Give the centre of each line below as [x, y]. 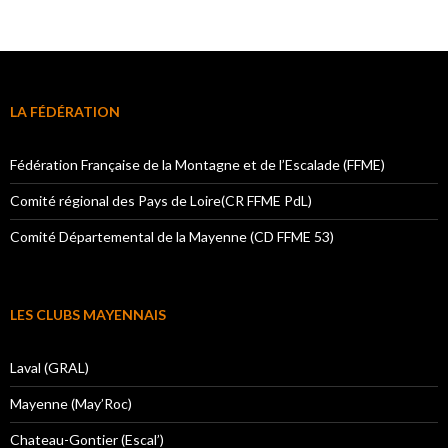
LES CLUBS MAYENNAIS [88, 315]
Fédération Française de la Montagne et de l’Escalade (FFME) [197, 165]
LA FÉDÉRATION [65, 112]
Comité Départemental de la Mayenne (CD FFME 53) [172, 237]
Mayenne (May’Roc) [71, 404]
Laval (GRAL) [49, 368]
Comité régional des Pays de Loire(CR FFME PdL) [161, 201]
